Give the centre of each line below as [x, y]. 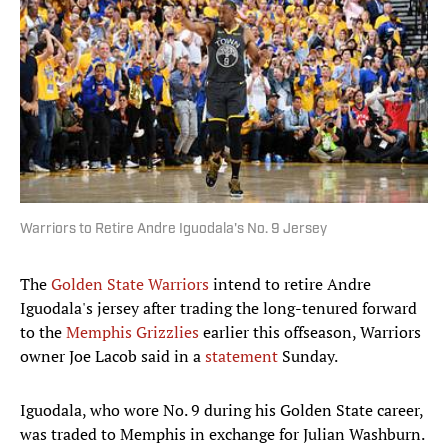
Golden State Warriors [130, 284]
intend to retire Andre [290, 284]
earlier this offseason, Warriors [310, 332]
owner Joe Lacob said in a [112, 356]
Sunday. [308, 356]
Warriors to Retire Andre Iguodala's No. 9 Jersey [173, 230]
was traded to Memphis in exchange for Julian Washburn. [222, 434]
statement [241, 356]
